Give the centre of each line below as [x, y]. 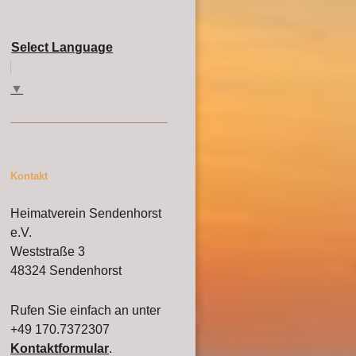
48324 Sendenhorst [66, 271]
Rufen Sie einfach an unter [86, 310]
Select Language [62, 47]
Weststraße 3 [48, 252]
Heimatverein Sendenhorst [86, 214]
